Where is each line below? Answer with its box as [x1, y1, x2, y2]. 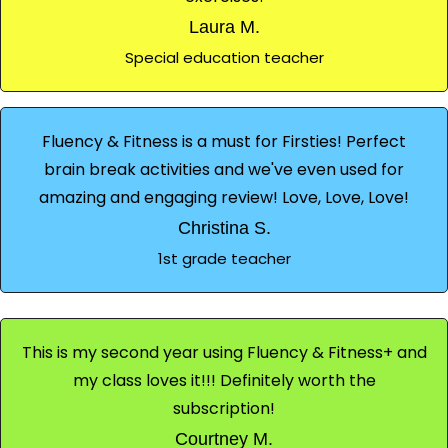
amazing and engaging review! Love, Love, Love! [39, 185, 409, 209]
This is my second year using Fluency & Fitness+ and [21, 340, 427, 364]
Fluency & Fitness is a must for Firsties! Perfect [42, 129, 406, 153]
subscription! [173, 396, 275, 420]
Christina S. [177, 217, 271, 238]
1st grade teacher [157, 247, 291, 269]
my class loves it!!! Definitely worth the [72, 368, 376, 392]
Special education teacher [124, 46, 324, 68]
